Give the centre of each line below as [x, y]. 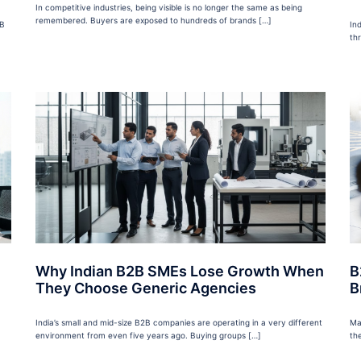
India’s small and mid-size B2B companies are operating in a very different [179, 323]
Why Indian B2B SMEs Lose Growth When [180, 272]
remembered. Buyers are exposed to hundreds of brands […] [154, 21]
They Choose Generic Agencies [146, 288]
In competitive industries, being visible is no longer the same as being [169, 8]
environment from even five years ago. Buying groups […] [148, 336]
